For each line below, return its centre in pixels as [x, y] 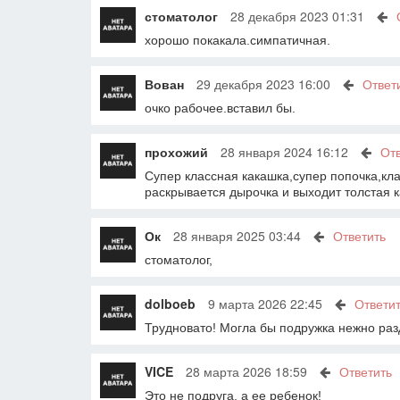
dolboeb [170, 303]
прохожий [176, 151]
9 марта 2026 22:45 [265, 303]
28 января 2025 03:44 [237, 235]
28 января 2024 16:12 [284, 151]
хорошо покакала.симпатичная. [237, 40]
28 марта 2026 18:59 [246, 371]
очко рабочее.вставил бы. [220, 108]
